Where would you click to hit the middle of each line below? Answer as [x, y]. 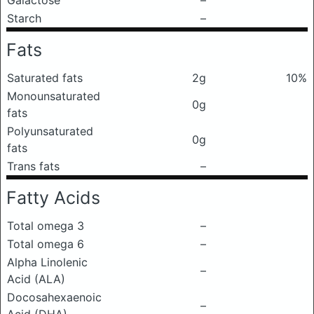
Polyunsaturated [50, 131]
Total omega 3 [46, 226]
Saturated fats [45, 78]
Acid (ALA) [36, 279]
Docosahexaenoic [54, 297]
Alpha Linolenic [47, 262]
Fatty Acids [53, 198]
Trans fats [33, 166]
